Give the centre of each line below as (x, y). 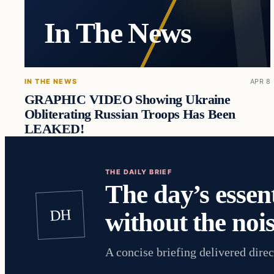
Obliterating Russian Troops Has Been (130, 114)
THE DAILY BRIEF (139, 172)
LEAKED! (54, 129)
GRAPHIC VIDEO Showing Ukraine (128, 99)
